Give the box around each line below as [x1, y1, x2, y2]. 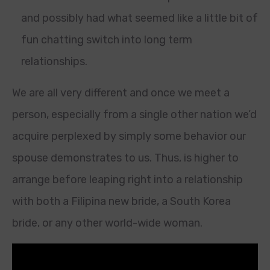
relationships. [21, 55, 87, 68]
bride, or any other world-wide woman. [12, 216, 202, 230]
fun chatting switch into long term [21, 33, 192, 46]
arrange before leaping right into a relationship [12, 173, 243, 186]
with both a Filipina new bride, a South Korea [12, 195, 231, 208]
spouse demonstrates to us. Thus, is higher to [12, 151, 239, 165]
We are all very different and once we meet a [12, 86, 230, 99]
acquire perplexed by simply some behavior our [12, 130, 246, 143]
